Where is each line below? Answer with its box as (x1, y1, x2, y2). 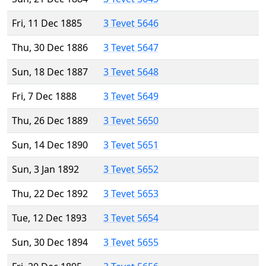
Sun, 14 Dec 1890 (12, 138, 88, 152)
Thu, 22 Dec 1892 (12, 187, 88, 201)
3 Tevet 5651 (103, 138, 159, 152)
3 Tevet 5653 (103, 187, 159, 201)
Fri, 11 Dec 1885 (12, 17, 82, 30)
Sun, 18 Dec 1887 (12, 65, 88, 79)
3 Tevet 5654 (103, 211, 159, 225)
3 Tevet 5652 (103, 163, 159, 176)
